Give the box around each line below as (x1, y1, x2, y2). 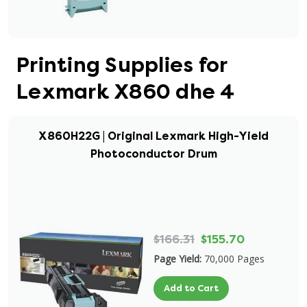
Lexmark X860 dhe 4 (16, 79, 235, 105)
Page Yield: (153, 252, 201, 265)
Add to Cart (164, 282, 219, 294)
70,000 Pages (204, 252, 265, 265)
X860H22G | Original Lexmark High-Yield (38, 129, 269, 143)
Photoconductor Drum (90, 147, 217, 161)
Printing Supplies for (16, 52, 228, 78)
